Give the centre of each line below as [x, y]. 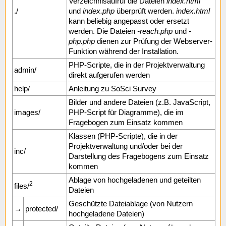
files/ [22, 186]
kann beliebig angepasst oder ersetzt [129, 21]
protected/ [42, 209]
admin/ [25, 70]
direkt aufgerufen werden [109, 75]
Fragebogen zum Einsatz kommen [126, 122]
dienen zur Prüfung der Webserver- [154, 41]
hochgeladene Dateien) [106, 214]
